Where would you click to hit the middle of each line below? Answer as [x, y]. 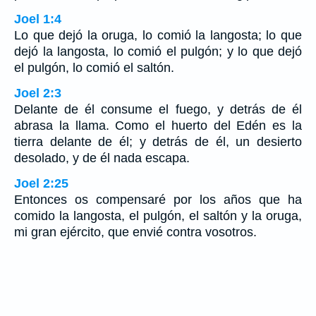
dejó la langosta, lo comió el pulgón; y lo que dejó [158, 51]
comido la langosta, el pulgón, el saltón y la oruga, [158, 215]
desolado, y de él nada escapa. [102, 158]
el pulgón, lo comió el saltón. [94, 67]
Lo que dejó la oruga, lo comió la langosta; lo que [158, 35]
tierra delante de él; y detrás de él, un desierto [158, 141]
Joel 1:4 [38, 19]
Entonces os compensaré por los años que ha [158, 199]
